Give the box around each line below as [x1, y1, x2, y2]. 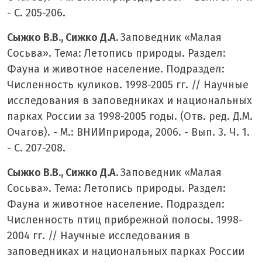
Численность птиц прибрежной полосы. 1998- [7, 213, 243, 226]
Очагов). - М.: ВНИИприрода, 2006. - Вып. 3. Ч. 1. [7, 125, 250, 139]
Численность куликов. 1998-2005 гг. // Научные [7, 78, 249, 91]
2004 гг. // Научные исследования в [7, 229, 190, 242]
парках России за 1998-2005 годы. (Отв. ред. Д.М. [7, 109, 253, 123]
